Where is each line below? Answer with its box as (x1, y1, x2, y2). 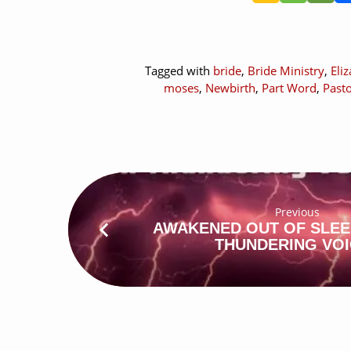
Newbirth (204, 80, 255, 96)
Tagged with (144, 63, 213, 79)
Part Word (261, 80, 317, 96)
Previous (275, 204, 320, 220)
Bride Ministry (247, 63, 324, 79)
